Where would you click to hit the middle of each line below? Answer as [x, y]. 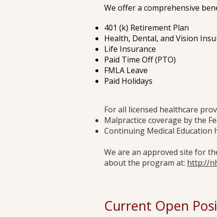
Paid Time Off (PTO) [140, 60]
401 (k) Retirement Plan [147, 28]
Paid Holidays [128, 81]
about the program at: [146, 163]
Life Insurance [130, 49]
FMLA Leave [126, 70]
